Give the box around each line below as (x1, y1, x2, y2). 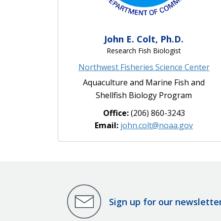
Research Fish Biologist (107, 46, 182, 56)
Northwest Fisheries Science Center (78, 62, 210, 73)
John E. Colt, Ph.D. (104, 33, 184, 45)
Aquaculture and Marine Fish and (83, 77, 205, 88)
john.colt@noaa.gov (120, 120, 193, 131)
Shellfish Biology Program (96, 90, 192, 101)
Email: (95, 120, 121, 131)
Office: (103, 108, 131, 119)
